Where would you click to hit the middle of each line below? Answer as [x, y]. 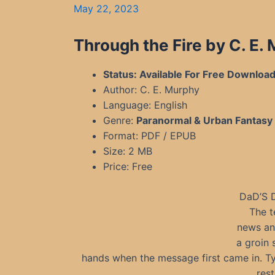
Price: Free [128, 166]
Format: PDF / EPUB [149, 136]
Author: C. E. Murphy [151, 90]
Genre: [120, 120]
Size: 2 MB [128, 151]
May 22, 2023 [106, 9]
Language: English [145, 105]
